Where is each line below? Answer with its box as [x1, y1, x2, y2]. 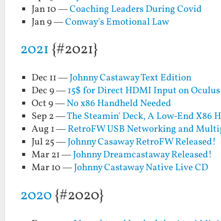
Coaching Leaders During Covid [70, 2, 202, 16]
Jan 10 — [32, 2, 70, 16]
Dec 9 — [32, 84, 68, 98]
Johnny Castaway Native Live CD [74, 161, 209, 175]
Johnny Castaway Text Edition [70, 72, 192, 85]
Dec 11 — [32, 72, 70, 85]
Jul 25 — [32, 136, 68, 149]
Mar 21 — [32, 148, 74, 162]
